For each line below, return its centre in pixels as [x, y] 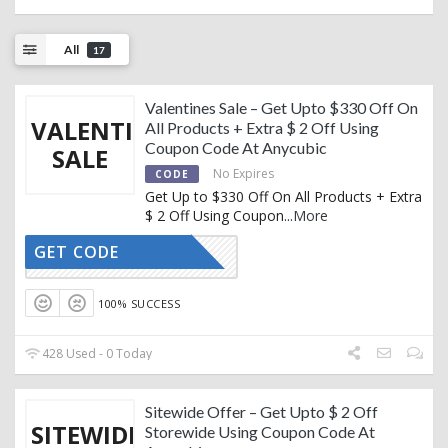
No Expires [243, 173]
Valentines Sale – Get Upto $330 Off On [281, 107]
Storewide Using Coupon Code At [260, 432]
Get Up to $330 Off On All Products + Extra [283, 196]
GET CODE [76, 251]
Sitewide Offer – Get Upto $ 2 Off [261, 412]
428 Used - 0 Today [96, 354]
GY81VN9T [131, 256]
